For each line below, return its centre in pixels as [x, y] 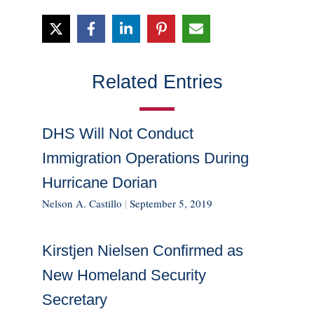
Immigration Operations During [145, 158]
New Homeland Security [124, 275]
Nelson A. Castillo [82, 204]
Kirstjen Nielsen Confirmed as [143, 251]
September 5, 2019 [171, 204]
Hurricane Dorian [100, 183]
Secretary [75, 300]
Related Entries [157, 82]
